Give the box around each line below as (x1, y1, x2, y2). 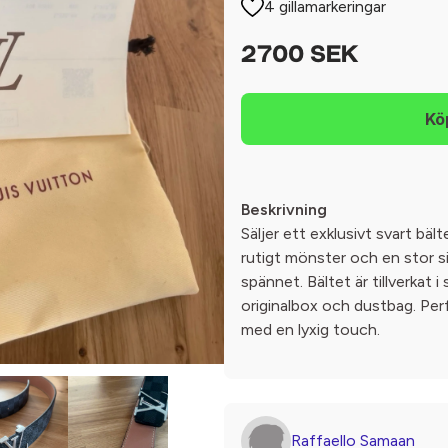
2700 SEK (241, 44, 358, 68)
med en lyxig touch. (241, 320, 380, 339)
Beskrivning (241, 200, 327, 219)
